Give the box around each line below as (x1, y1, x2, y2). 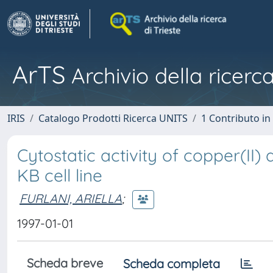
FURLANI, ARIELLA (19, 190, 122, 206)
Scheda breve (27, 255, 103, 271)
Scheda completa (123, 256, 220, 271)
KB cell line (17, 165, 102, 186)
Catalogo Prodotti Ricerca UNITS (38, 112, 188, 125)
